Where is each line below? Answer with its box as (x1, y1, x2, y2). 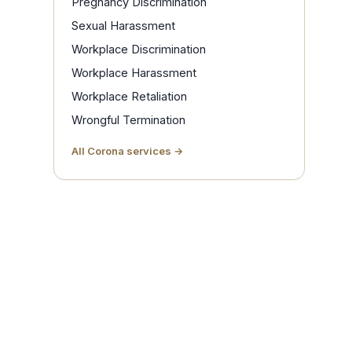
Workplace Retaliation (71, 90, 187, 104)
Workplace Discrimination (71, 42, 206, 57)
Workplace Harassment (71, 66, 196, 80)
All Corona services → (71, 145, 183, 158)
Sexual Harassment (71, 19, 175, 33)
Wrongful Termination (71, 113, 185, 127)
